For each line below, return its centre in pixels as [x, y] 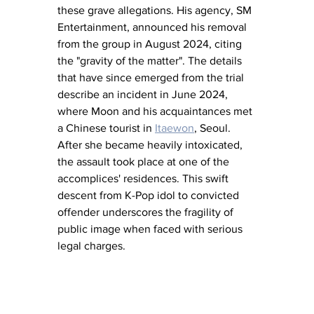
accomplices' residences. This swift [144, 178]
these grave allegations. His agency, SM [156, 10]
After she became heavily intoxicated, [151, 144]
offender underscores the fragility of [147, 212]
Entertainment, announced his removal [153, 27]
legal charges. [91, 245]
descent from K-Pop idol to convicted [150, 195]
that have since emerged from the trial [152, 77]
